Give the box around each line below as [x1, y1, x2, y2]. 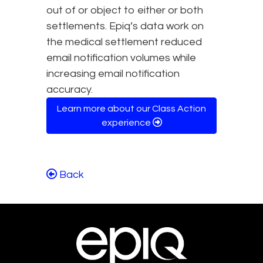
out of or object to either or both [46, 5, 203, 16]
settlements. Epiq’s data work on [46, 21, 204, 32]
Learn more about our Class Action [57, 104, 206, 114]
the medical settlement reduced [46, 36, 202, 48]
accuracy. [46, 84, 93, 96]
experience [101, 118, 153, 128]
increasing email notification [46, 68, 180, 80]
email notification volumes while [46, 52, 196, 64]
